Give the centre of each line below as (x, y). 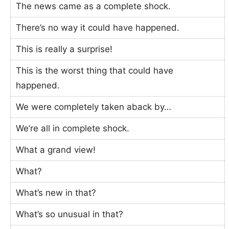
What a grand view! (56, 150)
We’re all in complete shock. (73, 128)
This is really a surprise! (64, 49)
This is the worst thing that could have (95, 71)
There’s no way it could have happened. (98, 28)
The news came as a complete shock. (94, 6)
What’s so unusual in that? (70, 214)
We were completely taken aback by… (94, 107)
